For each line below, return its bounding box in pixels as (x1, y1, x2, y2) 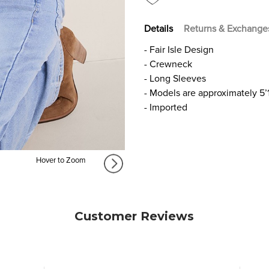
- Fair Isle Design (144, 43, 214, 56)
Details (144, 22, 173, 35)
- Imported (144, 101, 187, 113)
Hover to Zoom (35, 156, 86, 166)
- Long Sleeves (144, 72, 206, 85)
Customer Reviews (74, 209, 195, 224)
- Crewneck (144, 58, 192, 70)
